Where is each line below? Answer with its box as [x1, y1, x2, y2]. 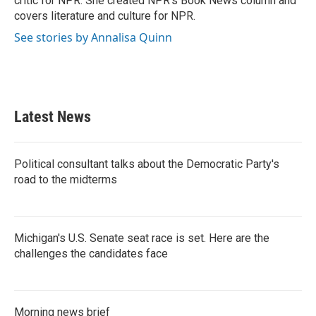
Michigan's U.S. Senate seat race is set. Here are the [14, 231, 269, 245]
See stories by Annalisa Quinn [14, 30, 172, 45]
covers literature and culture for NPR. [14, 9, 195, 23]
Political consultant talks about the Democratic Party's [14, 157, 279, 171]
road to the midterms [14, 173, 117, 186]
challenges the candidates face [14, 247, 168, 260]
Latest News [14, 108, 91, 126]
